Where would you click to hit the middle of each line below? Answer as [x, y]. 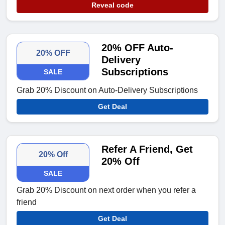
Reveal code [113, 5]
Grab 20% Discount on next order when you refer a [106, 190]
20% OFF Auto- [138, 48]
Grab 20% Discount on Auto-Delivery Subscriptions [107, 90]
